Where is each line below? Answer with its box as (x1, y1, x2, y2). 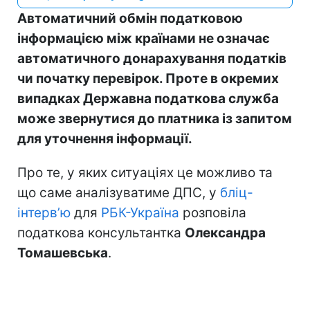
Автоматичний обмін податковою (17, 10, 243, 26)
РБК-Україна (101, 204, 179, 221)
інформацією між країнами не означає (17, 30, 270, 46)
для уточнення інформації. (17, 130, 192, 147)
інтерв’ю (17, 204, 71, 221)
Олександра (185, 224, 266, 241)
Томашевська (17, 244, 108, 261)
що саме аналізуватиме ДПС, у (17, 184, 220, 201)
